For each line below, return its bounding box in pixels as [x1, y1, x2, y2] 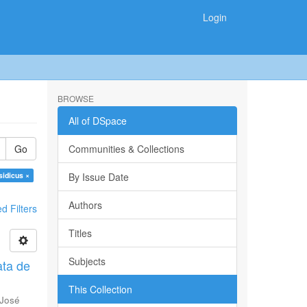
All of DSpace [68, 114, 127, 127]
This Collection [68, 282, 132, 296]
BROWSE [57, 93, 94, 104]
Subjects [68, 254, 106, 268]
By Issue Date [68, 170, 129, 184]
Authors [68, 198, 102, 212]
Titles [68, 226, 92, 240]
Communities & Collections [68, 142, 184, 156]
